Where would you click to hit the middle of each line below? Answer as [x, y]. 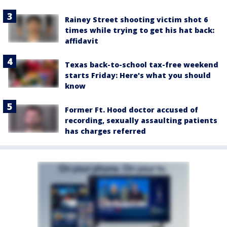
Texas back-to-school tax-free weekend [142, 64]
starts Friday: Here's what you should [138, 75]
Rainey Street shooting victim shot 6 [136, 19]
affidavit [82, 41]
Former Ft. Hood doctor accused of [131, 109]
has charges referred [105, 131]
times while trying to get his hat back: [140, 30]
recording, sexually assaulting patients [141, 120]
